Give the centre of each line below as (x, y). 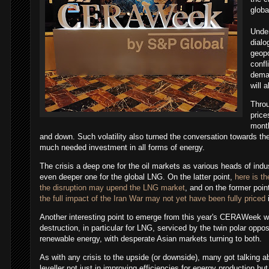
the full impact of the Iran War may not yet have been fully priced (153, 199)
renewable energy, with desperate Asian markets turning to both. (152, 239)
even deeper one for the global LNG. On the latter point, (137, 177)
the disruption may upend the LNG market (112, 188)
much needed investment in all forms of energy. (123, 148)
